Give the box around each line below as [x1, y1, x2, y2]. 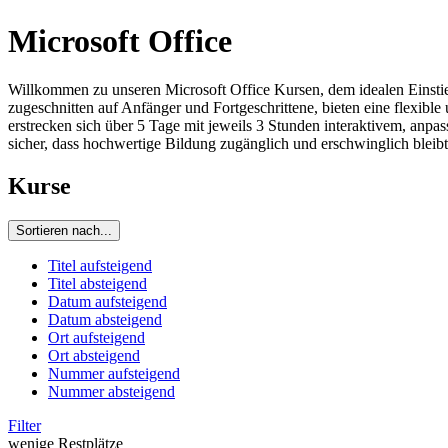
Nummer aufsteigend [48, 365, 180, 383]
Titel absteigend [48, 275, 147, 293]
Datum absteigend [48, 311, 162, 329]
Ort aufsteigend [48, 329, 145, 347]
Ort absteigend [48, 347, 140, 365]
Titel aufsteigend [48, 257, 152, 275]
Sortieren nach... [16, 223, 112, 239]
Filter [8, 417, 41, 435]
